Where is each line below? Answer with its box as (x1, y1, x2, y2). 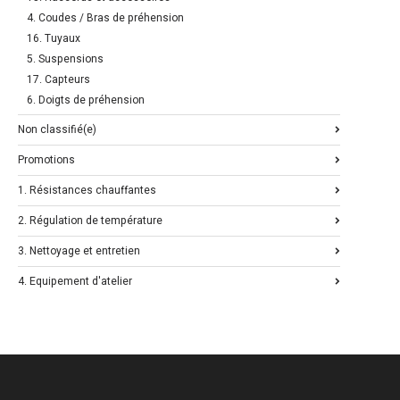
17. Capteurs (27, 71, 90, 88)
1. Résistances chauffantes (18, 182, 156, 199)
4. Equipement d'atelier (18, 273, 132, 290)
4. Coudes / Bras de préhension (27, 10, 184, 27)
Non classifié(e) (18, 121, 96, 138)
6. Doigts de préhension (27, 92, 145, 109)
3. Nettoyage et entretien (18, 243, 140, 260)
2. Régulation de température (18, 212, 162, 229)
